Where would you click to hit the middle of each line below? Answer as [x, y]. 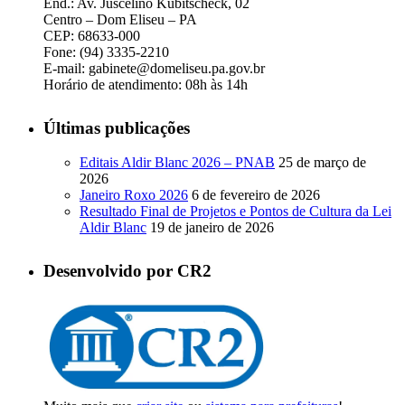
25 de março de [322, 163]
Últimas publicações [117, 127]
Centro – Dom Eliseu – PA [120, 19]
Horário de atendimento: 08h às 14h [146, 84]
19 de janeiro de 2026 [212, 228]
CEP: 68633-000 [92, 35]
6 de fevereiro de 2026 [256, 195]
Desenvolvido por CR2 [127, 271]
